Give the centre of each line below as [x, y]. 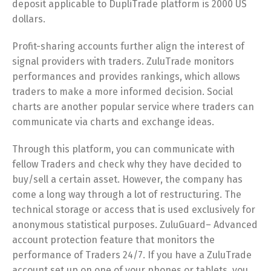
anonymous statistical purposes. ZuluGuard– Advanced [135, 225]
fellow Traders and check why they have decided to [127, 164]
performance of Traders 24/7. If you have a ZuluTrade [132, 255]
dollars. [29, 19]
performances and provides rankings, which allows [126, 77]
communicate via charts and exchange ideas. [113, 122]
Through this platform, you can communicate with [123, 149]
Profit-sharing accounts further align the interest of [128, 46]
